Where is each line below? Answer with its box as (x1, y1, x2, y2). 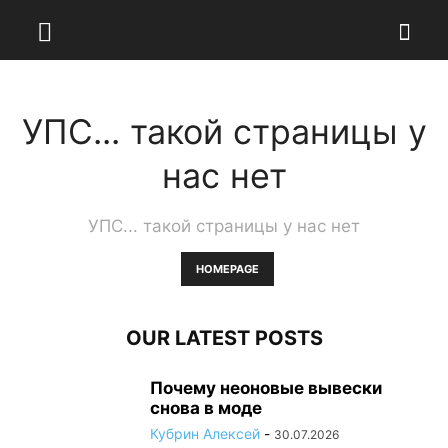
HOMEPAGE (195, 262, 259, 276)
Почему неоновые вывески (150, 378, 382, 398)
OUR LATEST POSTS (125, 326, 323, 350)
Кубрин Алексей (150, 425, 260, 442)
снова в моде (150, 398, 262, 418)
